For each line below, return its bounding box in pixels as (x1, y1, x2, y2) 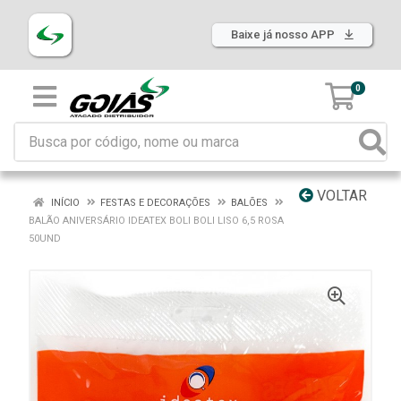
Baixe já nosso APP (231, 28, 337, 41)
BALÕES (231, 197, 268, 209)
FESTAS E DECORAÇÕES (100, 197, 210, 209)
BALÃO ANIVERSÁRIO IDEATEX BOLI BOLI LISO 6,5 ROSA (29, 215, 284, 226)
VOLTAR (313, 187, 367, 204)
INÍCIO (48, 197, 80, 209)
